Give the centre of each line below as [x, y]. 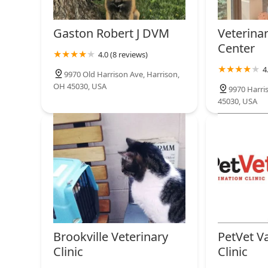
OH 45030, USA [80, 86]
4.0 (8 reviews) [123, 55]
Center [236, 48]
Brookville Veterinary [111, 236]
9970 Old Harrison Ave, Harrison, [122, 74]
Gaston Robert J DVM [111, 33]
